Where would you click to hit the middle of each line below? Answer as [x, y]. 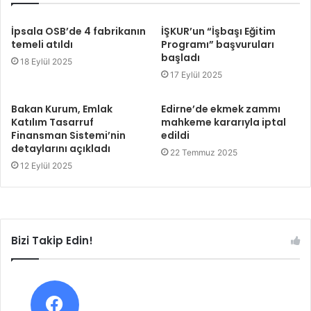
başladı [180, 57]
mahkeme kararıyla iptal [224, 122]
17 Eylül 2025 [196, 74]
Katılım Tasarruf [52, 122]
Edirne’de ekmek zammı [221, 109]
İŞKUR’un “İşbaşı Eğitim [218, 31]
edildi [175, 135]
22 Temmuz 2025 [204, 152]
